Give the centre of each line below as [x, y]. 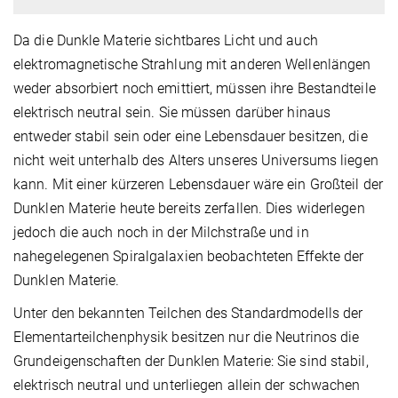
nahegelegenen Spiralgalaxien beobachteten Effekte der [189, 256]
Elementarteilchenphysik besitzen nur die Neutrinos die [187, 337]
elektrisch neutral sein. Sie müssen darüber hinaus [172, 112]
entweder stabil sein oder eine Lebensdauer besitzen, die [191, 136]
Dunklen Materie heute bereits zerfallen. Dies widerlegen [189, 208]
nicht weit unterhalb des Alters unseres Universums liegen [196, 160]
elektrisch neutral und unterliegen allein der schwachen [187, 385]
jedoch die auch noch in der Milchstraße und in [161, 232]
